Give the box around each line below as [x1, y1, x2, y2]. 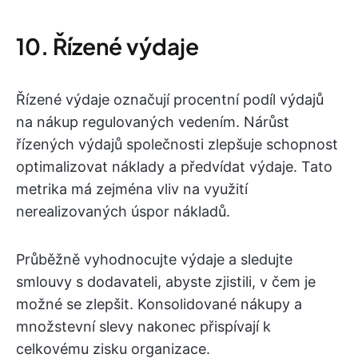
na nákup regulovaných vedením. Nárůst [16, 113, 289, 130]
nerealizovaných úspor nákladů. [16, 202, 230, 220]
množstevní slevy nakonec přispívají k [16, 317, 271, 335]
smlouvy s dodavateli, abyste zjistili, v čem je [16, 272, 316, 290]
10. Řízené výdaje [16, 31, 199, 60]
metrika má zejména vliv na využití [16, 180, 248, 197]
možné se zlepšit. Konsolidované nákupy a [16, 295, 302, 312]
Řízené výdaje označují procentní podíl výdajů [16, 90, 324, 108]
